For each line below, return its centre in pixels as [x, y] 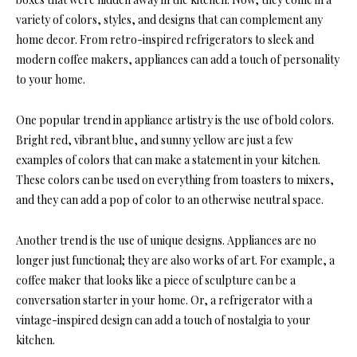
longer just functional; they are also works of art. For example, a [175, 261]
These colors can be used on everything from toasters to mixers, [175, 180]
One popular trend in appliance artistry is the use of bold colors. [175, 120]
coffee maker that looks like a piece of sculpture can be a [156, 280]
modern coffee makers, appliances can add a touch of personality [178, 60]
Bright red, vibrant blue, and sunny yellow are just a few [155, 140]
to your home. [51, 80]
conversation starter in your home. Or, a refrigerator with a [164, 300]
